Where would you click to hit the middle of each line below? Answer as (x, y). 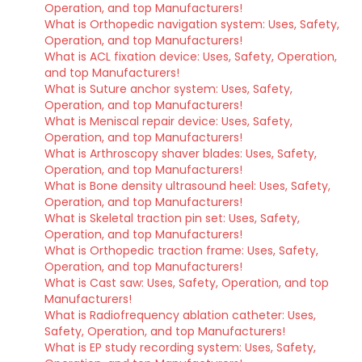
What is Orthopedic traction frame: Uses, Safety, (181, 250)
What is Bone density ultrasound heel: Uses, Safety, (187, 186)
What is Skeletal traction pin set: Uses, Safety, (172, 218)
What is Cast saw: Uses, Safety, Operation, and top (187, 283)
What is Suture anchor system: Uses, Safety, (168, 89)
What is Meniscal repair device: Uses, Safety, (168, 121)
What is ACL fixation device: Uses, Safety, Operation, (191, 57)
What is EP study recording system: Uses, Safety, (180, 347)
